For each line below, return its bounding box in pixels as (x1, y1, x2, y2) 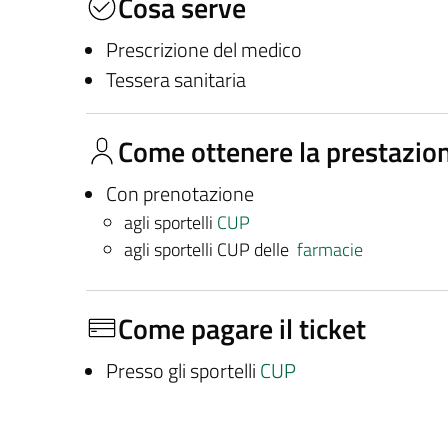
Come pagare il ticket (118, 306, 366, 350)
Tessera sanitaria (105, 64, 246, 95)
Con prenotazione (105, 178, 254, 209)
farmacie (296, 235, 363, 263)
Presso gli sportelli (105, 355, 260, 386)
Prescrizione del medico (105, 34, 302, 65)
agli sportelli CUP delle (123, 235, 297, 263)
